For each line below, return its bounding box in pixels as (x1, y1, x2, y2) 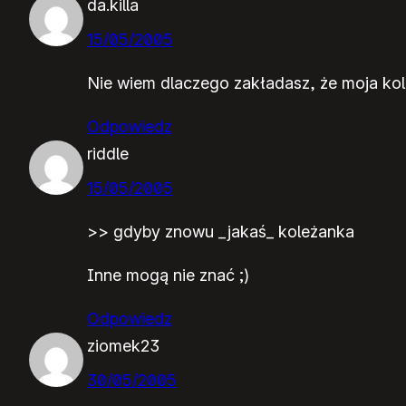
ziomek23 (87, 335, 159, 355)
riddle (87, 143, 129, 163)
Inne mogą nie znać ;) (87, 265, 249, 285)
